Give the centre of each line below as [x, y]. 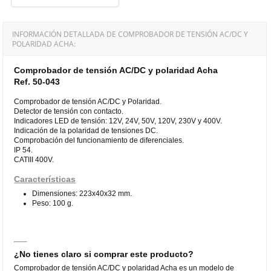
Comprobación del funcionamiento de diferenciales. [99, 140]
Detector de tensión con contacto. [69, 111]
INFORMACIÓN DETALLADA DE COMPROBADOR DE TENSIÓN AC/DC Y [130, 34]
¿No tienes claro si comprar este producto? [104, 254]
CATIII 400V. [34, 159]
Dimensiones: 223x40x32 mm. [82, 193]
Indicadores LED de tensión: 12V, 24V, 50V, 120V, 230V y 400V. [118, 121]
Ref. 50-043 [37, 81]
